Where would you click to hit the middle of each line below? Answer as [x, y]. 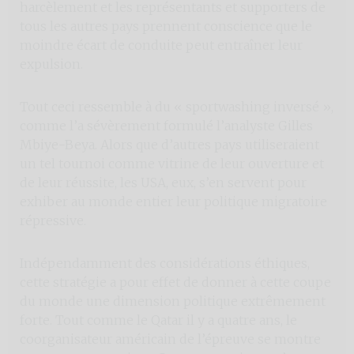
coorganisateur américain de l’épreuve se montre [170, 339]
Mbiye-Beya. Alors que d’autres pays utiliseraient [169, 144]
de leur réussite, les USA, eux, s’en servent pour [163, 182]
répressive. [53, 220]
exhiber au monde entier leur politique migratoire [173, 201]
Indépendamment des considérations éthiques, [165, 263]
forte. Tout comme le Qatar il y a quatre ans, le [158, 320]
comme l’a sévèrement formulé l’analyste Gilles [166, 125]
